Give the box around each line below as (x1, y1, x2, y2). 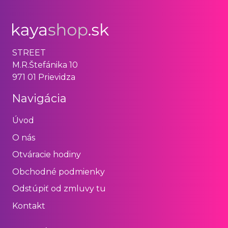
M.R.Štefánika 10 (12, 60, 78, 70)
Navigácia (12, 91, 67, 105)
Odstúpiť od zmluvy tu (12, 184, 106, 194)
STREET (12, 47, 46, 58)
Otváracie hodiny (12, 150, 81, 160)
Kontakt (12, 201, 45, 211)
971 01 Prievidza (12, 72, 75, 82)
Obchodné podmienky (12, 166, 105, 177)
